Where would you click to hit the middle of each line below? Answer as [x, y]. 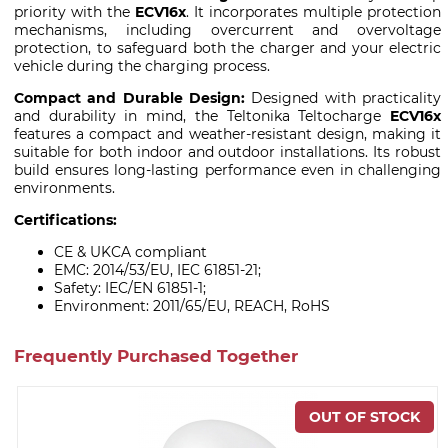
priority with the [74, 12]
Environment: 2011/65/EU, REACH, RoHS [192, 306]
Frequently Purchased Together [156, 355]
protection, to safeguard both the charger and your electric [227, 48]
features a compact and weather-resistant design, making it [227, 134]
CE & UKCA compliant [130, 252]
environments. [64, 188]
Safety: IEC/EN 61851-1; [130, 288]
